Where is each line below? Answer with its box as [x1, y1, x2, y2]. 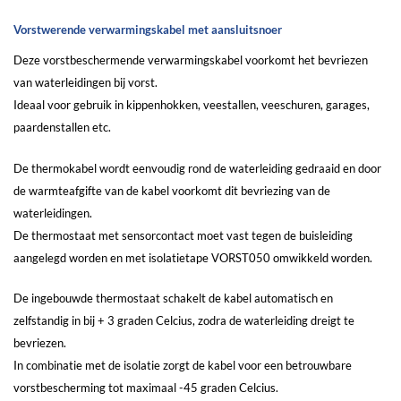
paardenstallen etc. [13, 119, 111, 134]
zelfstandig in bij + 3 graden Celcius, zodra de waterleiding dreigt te [13, 313, 354, 328]
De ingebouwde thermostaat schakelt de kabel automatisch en [13, 291, 333, 306]
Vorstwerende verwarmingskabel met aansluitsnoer [13, 22, 282, 38]
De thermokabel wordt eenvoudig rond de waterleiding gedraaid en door [13, 160, 381, 175]
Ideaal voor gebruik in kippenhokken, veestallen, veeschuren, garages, [13, 97, 370, 112]
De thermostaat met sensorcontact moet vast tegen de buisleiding [13, 227, 353, 243]
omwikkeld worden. [270, 250, 372, 265]
